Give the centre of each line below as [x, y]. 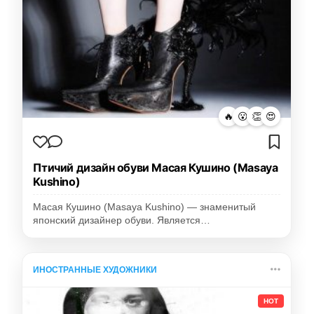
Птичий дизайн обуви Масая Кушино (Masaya [156, 168]
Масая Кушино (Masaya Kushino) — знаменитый [145, 207]
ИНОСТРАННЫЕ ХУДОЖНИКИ [95, 270]
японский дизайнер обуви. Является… [122, 221]
